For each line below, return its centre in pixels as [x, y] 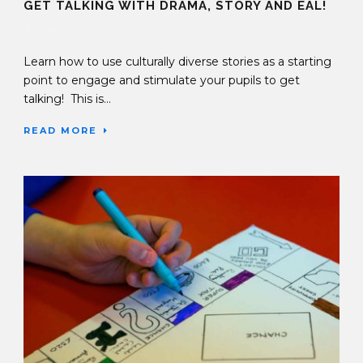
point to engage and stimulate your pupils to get [162, 81]
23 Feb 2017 [51, 30]
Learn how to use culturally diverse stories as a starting [177, 62]
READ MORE [60, 131]
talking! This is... [67, 99]
